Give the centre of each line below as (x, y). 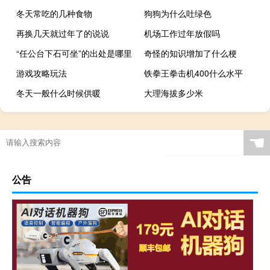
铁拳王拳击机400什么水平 (194, 73)
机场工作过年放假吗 (182, 33)
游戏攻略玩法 (42, 73)
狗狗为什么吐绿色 (178, 13)
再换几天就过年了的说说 (63, 33)
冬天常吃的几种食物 (54, 13)
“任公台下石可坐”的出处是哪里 (74, 53)
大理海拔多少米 (174, 93)
